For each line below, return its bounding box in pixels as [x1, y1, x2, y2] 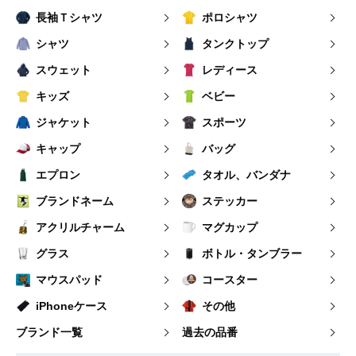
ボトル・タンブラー [202, 246, 302, 260]
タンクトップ [202, 37, 269, 50]
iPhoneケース [36, 299, 107, 312]
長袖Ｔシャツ [36, 10, 103, 24]
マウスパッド [36, 273, 103, 286]
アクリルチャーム [36, 220, 125, 234]
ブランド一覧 [16, 325, 83, 339]
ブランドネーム [36, 194, 114, 207]
